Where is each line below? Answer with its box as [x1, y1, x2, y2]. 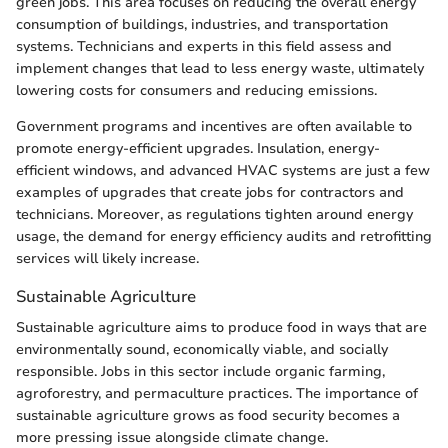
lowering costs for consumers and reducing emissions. [16, 81, 377, 101]
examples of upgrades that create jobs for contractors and [16, 183, 404, 203]
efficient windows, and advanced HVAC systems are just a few [16, 161, 430, 181]
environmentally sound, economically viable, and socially [16, 340, 388, 360]
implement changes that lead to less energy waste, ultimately [16, 59, 424, 79]
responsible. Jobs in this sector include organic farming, [16, 362, 385, 382]
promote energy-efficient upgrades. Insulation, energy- [16, 139, 380, 159]
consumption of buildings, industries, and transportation [16, 15, 388, 35]
